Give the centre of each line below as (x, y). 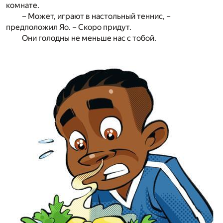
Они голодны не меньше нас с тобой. (89, 38)
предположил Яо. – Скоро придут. (69, 27)
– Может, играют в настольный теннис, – (96, 16)
